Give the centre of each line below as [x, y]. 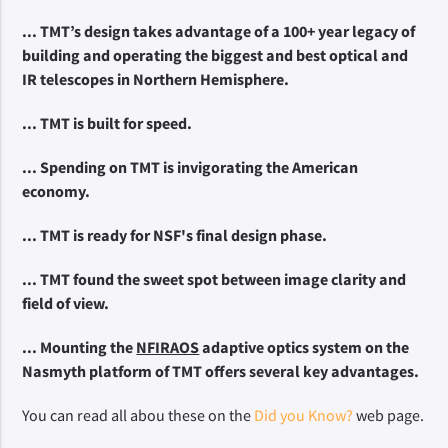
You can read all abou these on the [138, 415]
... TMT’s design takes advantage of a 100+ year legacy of [219, 31]
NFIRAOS [168, 347]
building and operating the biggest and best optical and [215, 55]
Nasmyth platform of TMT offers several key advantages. [221, 371]
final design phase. [260, 235]
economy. [56, 191]
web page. [390, 415]
